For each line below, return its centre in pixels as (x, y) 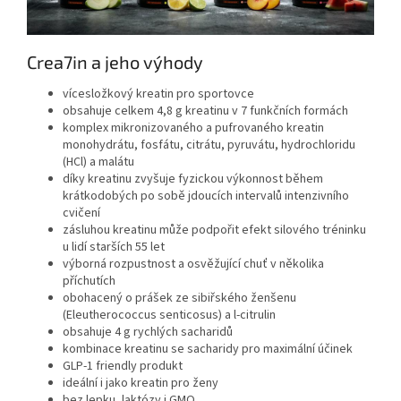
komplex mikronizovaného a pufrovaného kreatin (193, 128)
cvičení (81, 213)
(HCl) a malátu (98, 162)
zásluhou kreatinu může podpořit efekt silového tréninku (214, 230)
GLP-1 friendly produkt (123, 367)
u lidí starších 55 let (114, 247)
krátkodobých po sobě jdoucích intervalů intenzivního (206, 196)
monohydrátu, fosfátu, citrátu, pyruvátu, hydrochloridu (209, 145)
